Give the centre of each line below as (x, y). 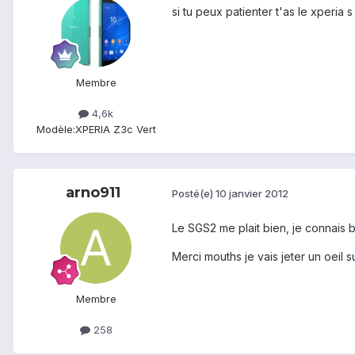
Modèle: (55, 129)
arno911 (93, 192)
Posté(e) (194, 194)
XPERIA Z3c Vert (115, 129)
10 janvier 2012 (252, 194)
